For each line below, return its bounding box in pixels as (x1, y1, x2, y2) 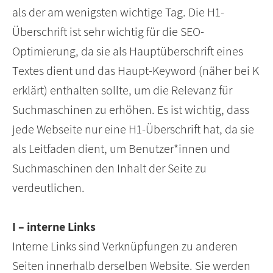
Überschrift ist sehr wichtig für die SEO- (12, 24, 204, 40)
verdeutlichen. (12, 180, 85, 196)
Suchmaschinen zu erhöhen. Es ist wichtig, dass (12, 102, 249, 118)
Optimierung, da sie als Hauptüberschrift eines (12, 43, 243, 60)
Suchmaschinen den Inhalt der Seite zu (12, 160, 207, 177)
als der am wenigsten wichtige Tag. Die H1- (12, 4, 224, 21)
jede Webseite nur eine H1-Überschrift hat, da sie (12, 121, 254, 138)
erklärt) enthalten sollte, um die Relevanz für (12, 82, 232, 99)
